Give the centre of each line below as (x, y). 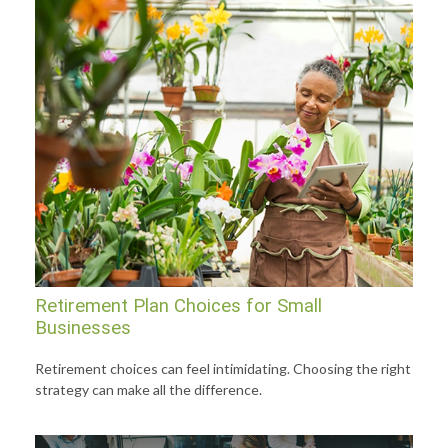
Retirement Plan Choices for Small (178, 306)
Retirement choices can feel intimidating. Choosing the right (223, 369)
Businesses (83, 328)
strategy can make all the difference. (148, 390)
